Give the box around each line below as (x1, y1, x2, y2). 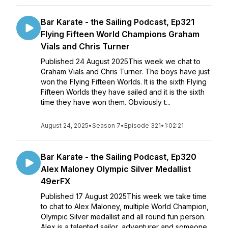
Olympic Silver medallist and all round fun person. (41, 212, 206, 221)
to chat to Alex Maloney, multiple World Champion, (41, 202, 209, 211)
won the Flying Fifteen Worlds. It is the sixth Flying (41, 77, 207, 86)
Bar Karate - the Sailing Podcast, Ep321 (41, 17, 194, 27)
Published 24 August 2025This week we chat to (41, 57, 201, 66)
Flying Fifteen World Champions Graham (41, 29, 199, 39)
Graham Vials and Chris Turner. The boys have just (41, 67, 210, 76)
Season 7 (92, 122, 121, 129)
